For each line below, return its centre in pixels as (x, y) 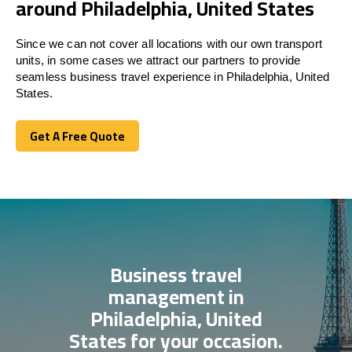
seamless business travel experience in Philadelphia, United (172, 76)
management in (176, 296)
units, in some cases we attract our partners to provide (158, 60)
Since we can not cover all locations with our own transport (169, 43)
